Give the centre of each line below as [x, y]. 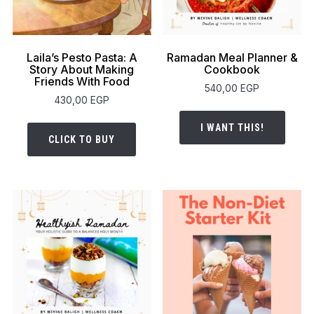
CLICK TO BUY [82, 140]
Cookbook [232, 70]
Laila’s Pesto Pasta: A [82, 58]
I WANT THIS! [232, 128]
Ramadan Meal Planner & [232, 58]
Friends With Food [82, 82]
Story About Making [82, 70]
